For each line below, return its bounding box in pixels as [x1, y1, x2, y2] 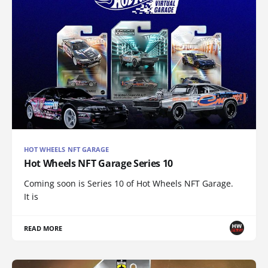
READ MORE [24, 223, 63, 233]
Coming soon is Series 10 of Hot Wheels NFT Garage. [24, 177, 233, 189]
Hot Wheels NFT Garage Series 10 [24, 156, 173, 170]
